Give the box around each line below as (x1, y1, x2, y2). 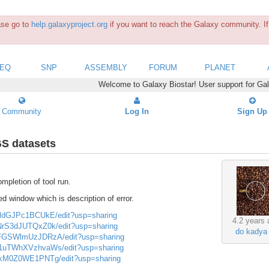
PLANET (205, 62, 235, 72)
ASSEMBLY (85, 62, 127, 72)
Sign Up (237, 106, 267, 116)
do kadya (235, 227, 267, 237)
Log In (125, 106, 149, 116)
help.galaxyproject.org (31, 20, 107, 29)
